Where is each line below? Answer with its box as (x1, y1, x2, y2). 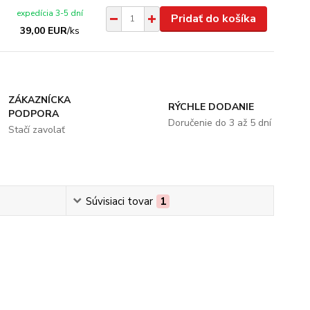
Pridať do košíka (170, 10, 256, 26)
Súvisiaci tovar (85, 194, 153, 208)
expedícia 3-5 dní (17, 7, 84, 19)
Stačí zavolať (8, 122, 66, 136)
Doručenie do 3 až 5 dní (167, 116, 271, 129)
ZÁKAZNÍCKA (8, 93, 71, 107)
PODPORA (8, 107, 60, 120)
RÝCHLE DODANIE (167, 100, 254, 113)
